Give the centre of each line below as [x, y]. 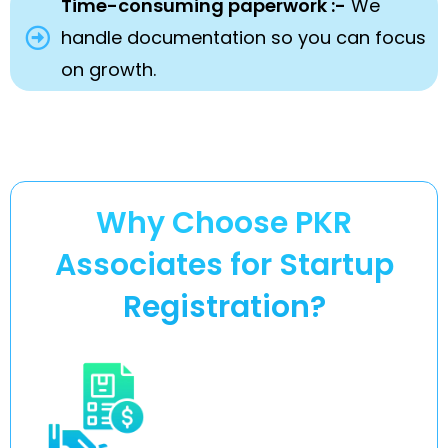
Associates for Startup [224, 264]
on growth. [109, 69]
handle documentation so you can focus [244, 37]
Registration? [224, 306]
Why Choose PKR [224, 222]
